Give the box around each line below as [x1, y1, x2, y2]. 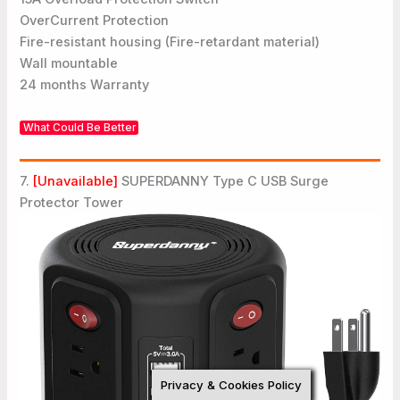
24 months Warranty [20, 76, 150, 93]
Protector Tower [20, 194, 124, 211]
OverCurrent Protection [20, 12, 170, 29]
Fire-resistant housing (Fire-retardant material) [20, 33, 321, 50]
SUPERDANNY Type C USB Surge [121, 172, 329, 189]
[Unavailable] [33, 172, 122, 189]
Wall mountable [20, 54, 119, 71]
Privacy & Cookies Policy [161, 378, 302, 392]
